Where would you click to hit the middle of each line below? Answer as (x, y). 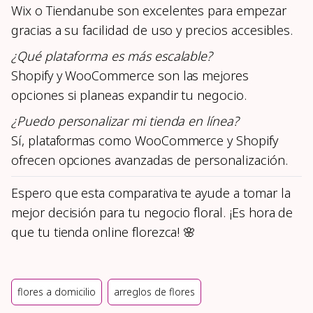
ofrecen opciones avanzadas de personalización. (150, 160)
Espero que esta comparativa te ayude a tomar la (151, 193)
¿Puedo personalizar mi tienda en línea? (125, 121)
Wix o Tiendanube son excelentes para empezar (149, 11)
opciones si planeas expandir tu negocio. (129, 95)
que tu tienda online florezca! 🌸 (104, 232)
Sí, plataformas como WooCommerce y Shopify (145, 141)
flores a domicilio (57, 292)
